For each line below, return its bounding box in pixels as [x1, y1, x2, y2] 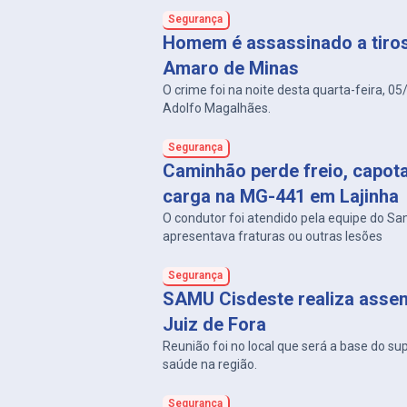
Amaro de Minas [163, 57, 300, 79]
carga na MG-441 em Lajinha [163, 185, 400, 207]
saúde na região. [163, 357, 258, 372]
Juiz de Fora [163, 313, 267, 335]
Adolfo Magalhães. [163, 101, 272, 115]
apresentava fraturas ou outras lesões [163, 229, 383, 243]
